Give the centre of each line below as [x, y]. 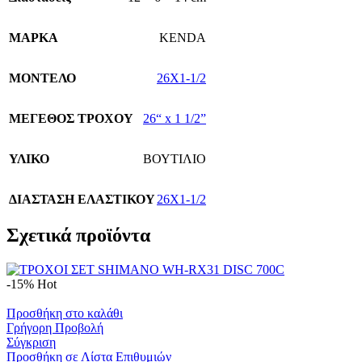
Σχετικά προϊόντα [78, 236]
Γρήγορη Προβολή [55, 328]
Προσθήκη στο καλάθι [65, 314]
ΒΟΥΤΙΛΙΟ [175, 159]
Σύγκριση [31, 343]
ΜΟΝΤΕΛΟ [42, 78]
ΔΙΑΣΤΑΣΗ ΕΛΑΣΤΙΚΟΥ [82, 200]
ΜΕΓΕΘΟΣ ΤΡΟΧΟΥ [71, 119]
